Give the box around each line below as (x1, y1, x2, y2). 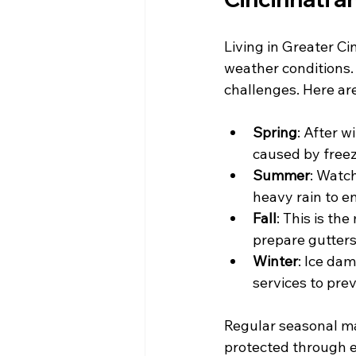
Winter (253, 252, 298, 271)
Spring (253, 123, 297, 142)
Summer (253, 166, 310, 185)
